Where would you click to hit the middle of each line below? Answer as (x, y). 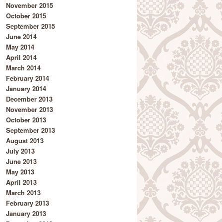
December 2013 (29, 99)
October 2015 (26, 16)
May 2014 (20, 47)
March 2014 (23, 68)
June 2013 (21, 162)
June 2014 (21, 37)
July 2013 (20, 151)
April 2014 (21, 57)
